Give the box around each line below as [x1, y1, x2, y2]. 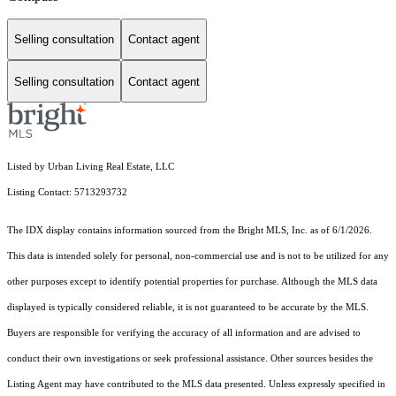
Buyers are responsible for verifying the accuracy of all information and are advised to [7, 328, 361, 339]
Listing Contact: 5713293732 [7, 187, 130, 198]
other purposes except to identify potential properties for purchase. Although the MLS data [7, 277, 377, 287]
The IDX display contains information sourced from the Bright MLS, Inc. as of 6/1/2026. [7, 225, 372, 236]
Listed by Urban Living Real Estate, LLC [7, 162, 174, 172]
